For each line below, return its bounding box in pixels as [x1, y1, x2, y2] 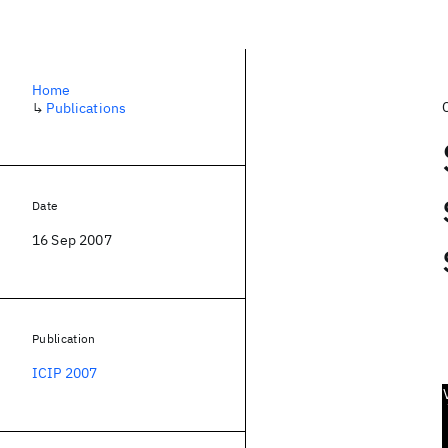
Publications [46, 99, 127, 117]
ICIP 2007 [32, 364, 98, 382]
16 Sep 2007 [32, 231, 112, 249]
